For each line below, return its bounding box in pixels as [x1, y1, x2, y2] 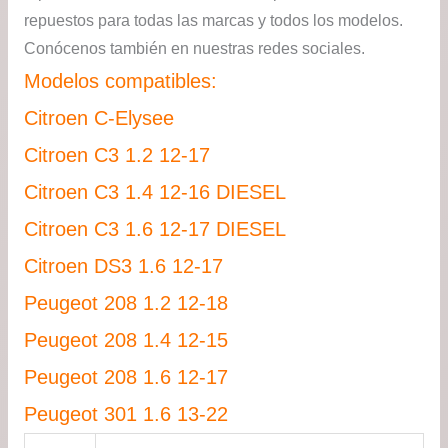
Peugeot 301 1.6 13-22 [23, 403, 228, 426]
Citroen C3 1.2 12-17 [23, 144, 210, 167]
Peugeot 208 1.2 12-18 [23, 292, 228, 315]
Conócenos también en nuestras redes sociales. [23, 40, 365, 58]
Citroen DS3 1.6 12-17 [23, 255, 223, 278]
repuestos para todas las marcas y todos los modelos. [23, 12, 403, 30]
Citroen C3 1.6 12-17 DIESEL [23, 218, 286, 241]
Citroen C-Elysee [23, 107, 174, 130]
